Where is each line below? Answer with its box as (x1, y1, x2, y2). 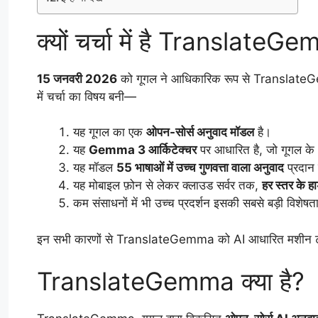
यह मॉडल (73, 160, 116, 175)
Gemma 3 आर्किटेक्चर (89, 143, 197, 158)
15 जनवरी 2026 (37, 71, 117, 86)
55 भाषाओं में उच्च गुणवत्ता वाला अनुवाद (116, 160, 284, 175)
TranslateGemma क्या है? (37, 266, 305, 297)
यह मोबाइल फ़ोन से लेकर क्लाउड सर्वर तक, (73, 178, 262, 193)
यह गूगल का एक (73, 125, 146, 140)
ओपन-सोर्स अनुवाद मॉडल (146, 125, 254, 140)
